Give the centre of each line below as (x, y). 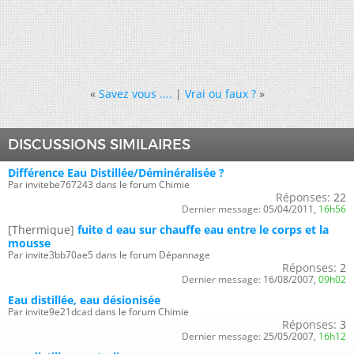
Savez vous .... (135, 94)
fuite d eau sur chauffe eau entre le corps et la (203, 230)
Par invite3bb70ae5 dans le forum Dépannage (109, 255)
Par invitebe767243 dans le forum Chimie (99, 185)
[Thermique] (41, 230)
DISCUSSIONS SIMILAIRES (99, 145)
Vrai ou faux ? (220, 94)
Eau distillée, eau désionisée (84, 300)
